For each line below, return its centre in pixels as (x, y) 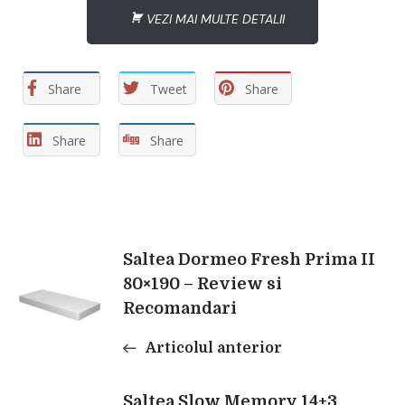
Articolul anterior (214, 348)
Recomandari (180, 308)
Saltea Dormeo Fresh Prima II (249, 259)
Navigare (113, 274)
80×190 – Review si (202, 283)
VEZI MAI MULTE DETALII (216, 19)
